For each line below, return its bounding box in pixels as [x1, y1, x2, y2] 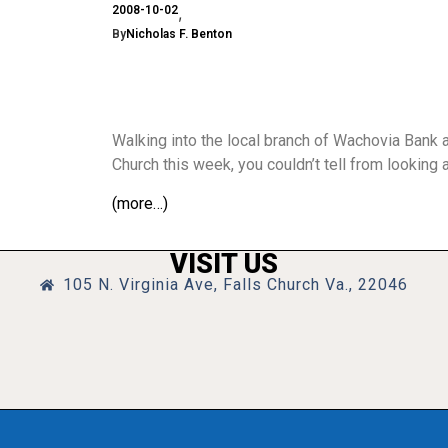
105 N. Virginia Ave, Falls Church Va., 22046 [62, 275, 408, 295]
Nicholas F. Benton [126, 27, 232, 41]
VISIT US [170, 248, 278, 281]
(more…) [112, 193, 168, 213]
